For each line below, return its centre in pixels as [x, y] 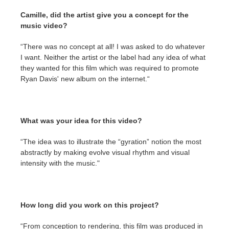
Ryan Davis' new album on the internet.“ [85, 79]
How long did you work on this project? [90, 205]
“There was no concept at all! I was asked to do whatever [113, 47]
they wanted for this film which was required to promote [110, 68]
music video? [44, 26]
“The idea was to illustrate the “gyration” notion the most [111, 142]
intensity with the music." [60, 163]
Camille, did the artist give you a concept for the [105, 15]
